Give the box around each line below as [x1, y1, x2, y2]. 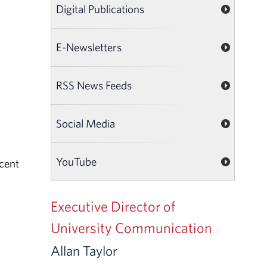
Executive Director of [51, 197, 176, 215]
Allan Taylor [51, 241, 118, 259]
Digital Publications [56, 1, 145, 16]
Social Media [56, 116, 116, 131]
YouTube [56, 154, 97, 169]
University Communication [51, 218, 213, 237]
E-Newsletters [56, 39, 122, 54]
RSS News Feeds [56, 77, 132, 92]
